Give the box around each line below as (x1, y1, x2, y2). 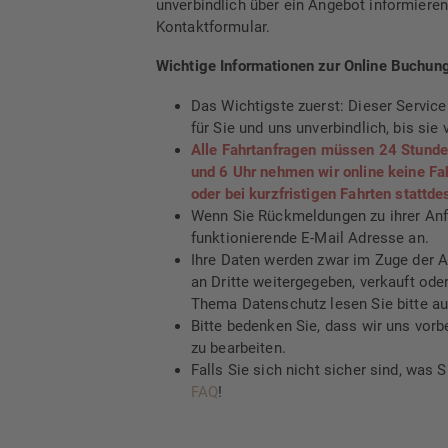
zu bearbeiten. (190, 338, 286, 357)
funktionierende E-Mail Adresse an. (190, 228, 429, 247)
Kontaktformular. (155, 17, 271, 36)
